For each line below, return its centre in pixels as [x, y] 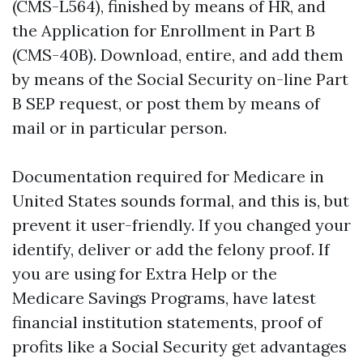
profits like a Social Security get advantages [179, 346]
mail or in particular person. [120, 128]
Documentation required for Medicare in [168, 176]
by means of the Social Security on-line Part [180, 79]
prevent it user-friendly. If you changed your [181, 225]
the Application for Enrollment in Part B [164, 30]
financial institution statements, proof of [167, 322]
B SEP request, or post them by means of [166, 103]
